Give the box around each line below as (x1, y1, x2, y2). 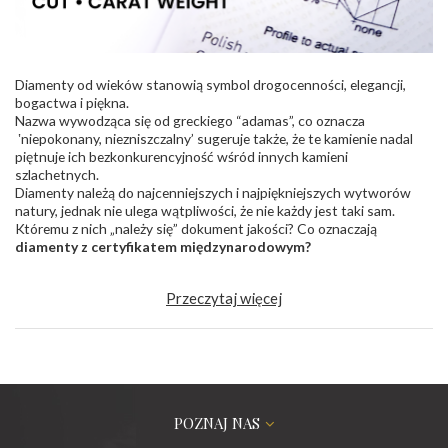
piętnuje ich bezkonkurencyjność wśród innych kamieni (15, 148, 348, 165)
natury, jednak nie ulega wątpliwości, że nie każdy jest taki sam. (15, 202, 395, 219)
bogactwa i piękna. (15, 94, 129, 111)
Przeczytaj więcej (166, 289, 282, 307)
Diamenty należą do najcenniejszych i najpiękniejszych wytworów (15, 184, 411, 201)
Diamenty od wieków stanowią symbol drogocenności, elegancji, (15, 76, 406, 93)
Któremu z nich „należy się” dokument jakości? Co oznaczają (15, 220, 377, 237)
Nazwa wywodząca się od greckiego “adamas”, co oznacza (15, 112, 365, 129)
